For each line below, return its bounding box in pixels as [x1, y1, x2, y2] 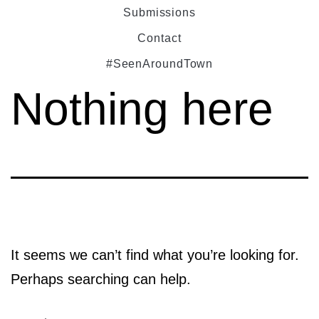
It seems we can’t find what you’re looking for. [11, 247, 299, 263]
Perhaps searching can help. [11, 271, 191, 287]
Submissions [123, 6, 196, 19]
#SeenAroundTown [105, 58, 214, 70]
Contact [137, 32, 182, 44]
